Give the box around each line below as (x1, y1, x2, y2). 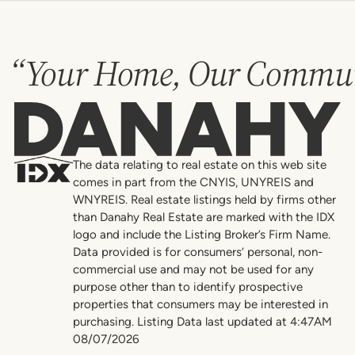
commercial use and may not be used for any (72, 262, 314, 277)
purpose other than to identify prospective (72, 280, 303, 295)
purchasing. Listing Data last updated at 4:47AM (72, 315, 332, 330)
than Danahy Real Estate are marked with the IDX (72, 210, 334, 225)
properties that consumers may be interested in (72, 297, 328, 312)
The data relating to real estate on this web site (72, 158, 326, 173)
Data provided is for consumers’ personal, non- (72, 245, 323, 260)
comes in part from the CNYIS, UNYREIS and (72, 175, 314, 190)
